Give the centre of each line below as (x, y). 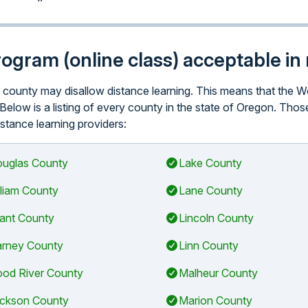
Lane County (211, 190)
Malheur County (218, 273)
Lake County (210, 163)
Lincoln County (216, 218)
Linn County (209, 245)
